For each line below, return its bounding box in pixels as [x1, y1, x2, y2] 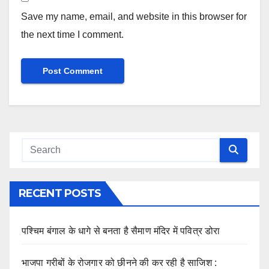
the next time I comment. [21, 29, 124, 40]
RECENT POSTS [19, 186, 101, 200]
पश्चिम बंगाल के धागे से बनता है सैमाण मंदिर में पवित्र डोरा [22, 225, 220, 236]
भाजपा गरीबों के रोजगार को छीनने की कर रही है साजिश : [22, 257, 217, 268]
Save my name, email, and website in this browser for [21, 11, 247, 22]
